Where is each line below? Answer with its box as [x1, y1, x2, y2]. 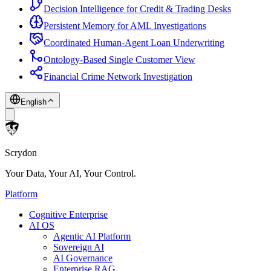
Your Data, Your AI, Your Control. [5, 168, 136, 178]
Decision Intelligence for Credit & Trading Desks [44, 3, 231, 14]
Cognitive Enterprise [29, 209, 108, 220]
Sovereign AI [53, 241, 104, 252]
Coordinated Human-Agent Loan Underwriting [44, 37, 224, 48]
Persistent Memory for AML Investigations [44, 20, 206, 31]
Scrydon [5, 147, 37, 158]
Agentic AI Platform [53, 230, 131, 241]
